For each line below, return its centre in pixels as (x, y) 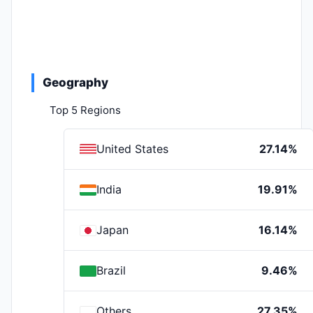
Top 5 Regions (85, 110)
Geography (75, 82)
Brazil (111, 270)
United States (132, 149)
